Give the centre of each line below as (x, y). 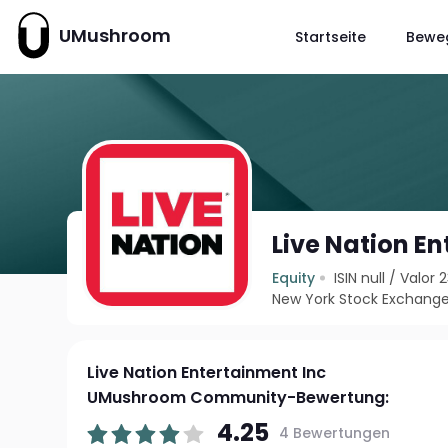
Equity (294, 278)
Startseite (330, 36)
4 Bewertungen (335, 432)
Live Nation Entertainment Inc (207, 372)
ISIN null (360, 278)
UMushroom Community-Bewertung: (238, 397)
